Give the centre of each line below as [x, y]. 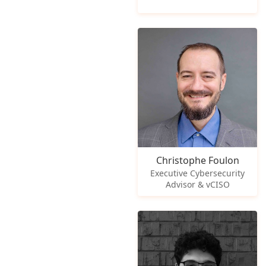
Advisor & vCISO [197, 185]
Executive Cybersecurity [198, 173]
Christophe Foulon [197, 161]
